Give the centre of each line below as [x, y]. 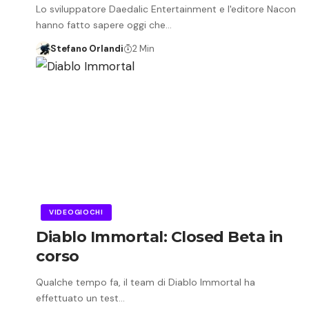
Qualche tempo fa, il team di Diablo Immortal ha [146, 282]
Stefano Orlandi [87, 48]
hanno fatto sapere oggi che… [104, 24]
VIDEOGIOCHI [76, 212]
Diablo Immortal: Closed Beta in [160, 237]
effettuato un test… [80, 298]
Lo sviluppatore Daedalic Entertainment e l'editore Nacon [166, 9]
